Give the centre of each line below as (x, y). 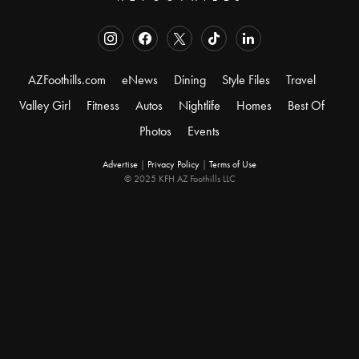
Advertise (120, 165)
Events (204, 131)
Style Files (246, 80)
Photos (155, 131)
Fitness (103, 106)
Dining (190, 80)
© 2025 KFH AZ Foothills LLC (179, 179)
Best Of (306, 106)
